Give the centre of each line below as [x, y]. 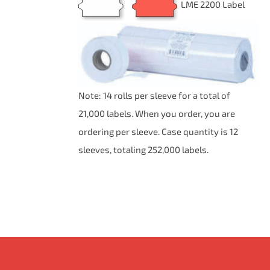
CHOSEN [49, 17]
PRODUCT [52, 49]
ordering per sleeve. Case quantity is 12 [159, 131]
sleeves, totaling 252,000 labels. [144, 149]
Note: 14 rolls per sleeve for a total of [155, 95]
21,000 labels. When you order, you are [157, 113]
